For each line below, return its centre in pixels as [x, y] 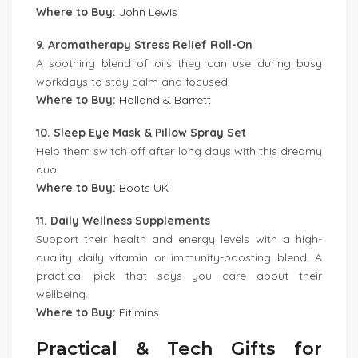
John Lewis [148, 12]
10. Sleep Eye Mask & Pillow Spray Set [141, 133]
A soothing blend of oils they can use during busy [179, 63]
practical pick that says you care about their [179, 276]
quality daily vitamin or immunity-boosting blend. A [179, 257]
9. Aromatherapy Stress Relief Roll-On [144, 45]
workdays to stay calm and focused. [133, 82]
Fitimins [139, 312]
